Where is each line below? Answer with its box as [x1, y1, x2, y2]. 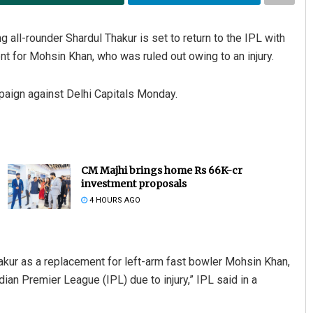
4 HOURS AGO [87, 195, 140, 205]
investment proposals [80, 177, 187, 190]
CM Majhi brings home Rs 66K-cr [80, 163, 242, 177]
